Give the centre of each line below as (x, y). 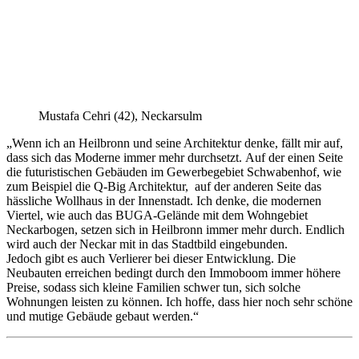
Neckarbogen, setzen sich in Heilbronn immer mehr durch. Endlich (175, 229)
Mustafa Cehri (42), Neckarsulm (120, 115)
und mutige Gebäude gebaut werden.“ (103, 316)
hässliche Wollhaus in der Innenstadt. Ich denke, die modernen (164, 200)
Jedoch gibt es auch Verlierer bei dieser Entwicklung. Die (151, 258)
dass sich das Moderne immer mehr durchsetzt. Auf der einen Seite (175, 157)
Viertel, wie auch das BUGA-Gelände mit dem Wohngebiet (157, 215)
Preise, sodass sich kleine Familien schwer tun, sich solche (153, 287)
